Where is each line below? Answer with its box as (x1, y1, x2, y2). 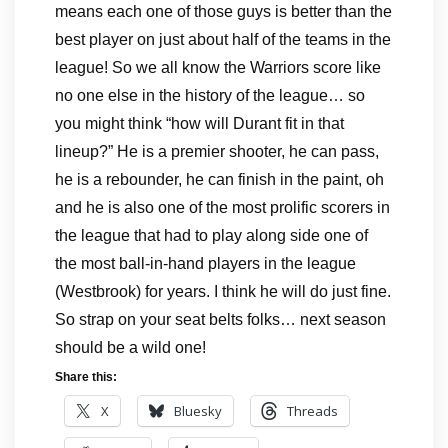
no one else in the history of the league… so (55, 87, 365, 104)
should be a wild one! (55, 339, 206, 356)
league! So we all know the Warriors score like (55, 59, 381, 76)
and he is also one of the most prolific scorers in (55, 199, 390, 216)
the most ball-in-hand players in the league (55, 255, 356, 272)
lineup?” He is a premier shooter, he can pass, (55, 143, 379, 160)
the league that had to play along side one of (55, 227, 368, 244)
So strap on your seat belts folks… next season (55, 311, 386, 328)
